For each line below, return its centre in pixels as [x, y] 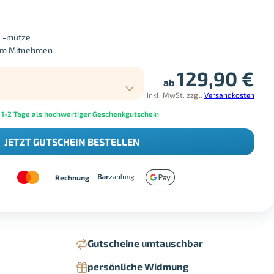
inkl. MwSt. [166, 95]
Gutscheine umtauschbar [145, 243]
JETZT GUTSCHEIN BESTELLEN [72, 142]
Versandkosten [229, 95]
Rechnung [72, 177]
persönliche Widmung [138, 267]
